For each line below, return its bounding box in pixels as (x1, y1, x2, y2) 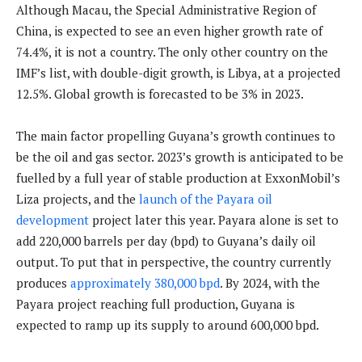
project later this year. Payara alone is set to (89, 212, 339, 229)
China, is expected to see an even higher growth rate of (16, 23, 322, 40)
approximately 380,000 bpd (70, 275, 220, 292)
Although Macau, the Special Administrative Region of (16, 2, 316, 19)
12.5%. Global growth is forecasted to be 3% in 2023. (16, 86, 304, 103)
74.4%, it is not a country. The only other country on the (16, 44, 328, 61)
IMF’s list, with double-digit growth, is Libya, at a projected (16, 65, 340, 82)
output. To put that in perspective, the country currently (16, 254, 331, 271)
